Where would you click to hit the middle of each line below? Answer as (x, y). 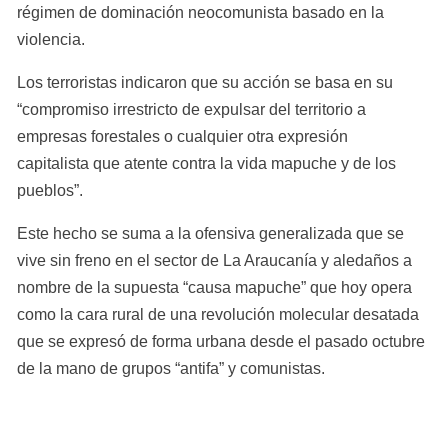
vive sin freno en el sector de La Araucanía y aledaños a (214, 260)
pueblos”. (50, 190)
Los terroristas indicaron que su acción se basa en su (205, 82)
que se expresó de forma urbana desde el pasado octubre (221, 341)
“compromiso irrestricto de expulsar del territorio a (191, 109)
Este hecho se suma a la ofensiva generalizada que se (210, 233)
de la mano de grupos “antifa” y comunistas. (171, 368)
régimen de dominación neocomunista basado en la (200, 12)
